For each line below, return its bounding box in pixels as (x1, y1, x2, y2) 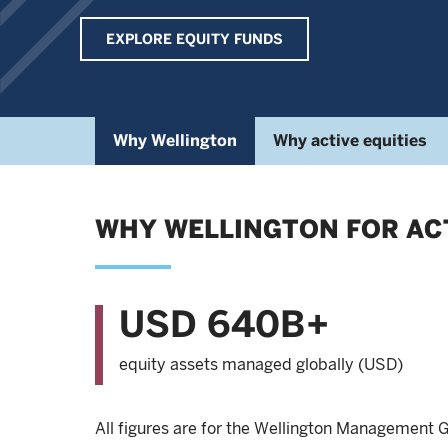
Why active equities (273, 131, 427, 150)
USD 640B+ (119, 302, 329, 345)
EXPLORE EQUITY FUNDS (106, 31, 283, 47)
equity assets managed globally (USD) (119, 355, 403, 374)
